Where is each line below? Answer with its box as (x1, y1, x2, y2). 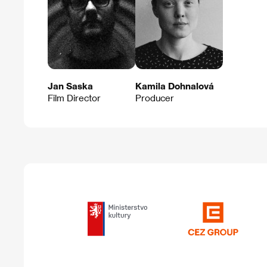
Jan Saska (48, 80, 93, 91)
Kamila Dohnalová (135, 80, 214, 91)
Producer (135, 92, 174, 103)
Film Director (48, 92, 101, 103)
